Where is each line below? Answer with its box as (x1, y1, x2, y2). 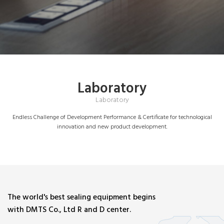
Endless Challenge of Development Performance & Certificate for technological (12, 112, 212, 122)
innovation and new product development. (56, 121, 167, 132)
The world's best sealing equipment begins (7, 190, 155, 204)
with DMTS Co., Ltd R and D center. (7, 203, 131, 216)
